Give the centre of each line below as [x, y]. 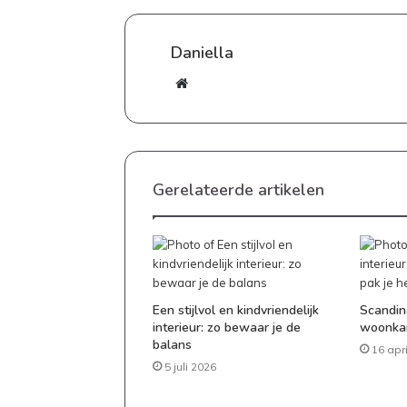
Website [214, 84]
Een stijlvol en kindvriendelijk [236, 311]
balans [172, 345]
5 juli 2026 [190, 367]
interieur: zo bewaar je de [227, 328]
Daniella [202, 53]
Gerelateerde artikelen [238, 190]
